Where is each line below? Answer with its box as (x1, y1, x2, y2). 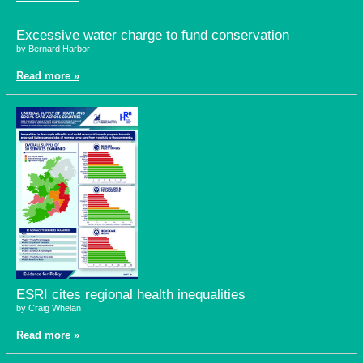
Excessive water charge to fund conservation (16, 28, 289, 43)
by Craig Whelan (16, 303, 81, 313)
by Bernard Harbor (16, 44, 90, 53)
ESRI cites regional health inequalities (16, 287, 246, 302)
